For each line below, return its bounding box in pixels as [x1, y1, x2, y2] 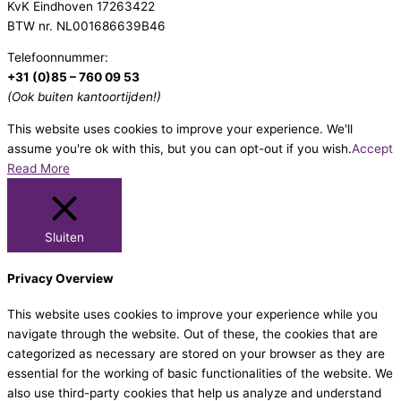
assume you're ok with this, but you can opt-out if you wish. [7, 141, 352, 157]
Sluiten [45, 230, 84, 245]
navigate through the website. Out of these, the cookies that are [7, 327, 378, 342]
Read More [7, 161, 70, 176]
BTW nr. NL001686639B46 [7, 18, 166, 33]
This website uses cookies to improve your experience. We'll [7, 122, 353, 137]
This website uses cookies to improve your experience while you [7, 307, 378, 322]
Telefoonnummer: [7, 50, 108, 65]
